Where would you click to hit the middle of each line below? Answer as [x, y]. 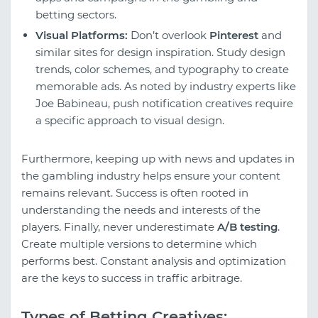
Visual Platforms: [82, 35]
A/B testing [247, 226]
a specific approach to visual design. [130, 120]
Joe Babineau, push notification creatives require [164, 103]
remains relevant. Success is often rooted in [135, 192]
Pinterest [234, 35]
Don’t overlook [169, 35]
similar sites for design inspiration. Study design [160, 52]
